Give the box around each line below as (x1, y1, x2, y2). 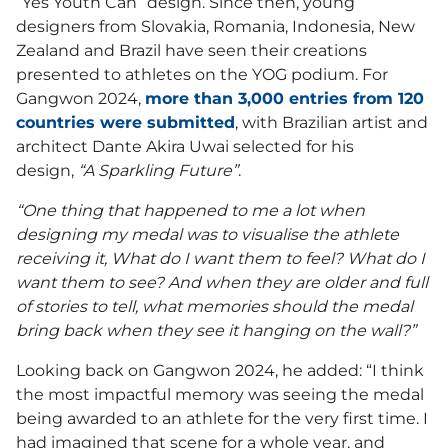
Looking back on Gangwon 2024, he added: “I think (16, 361, 424, 381)
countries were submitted (16, 113, 235, 133)
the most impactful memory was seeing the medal (16, 385, 424, 405)
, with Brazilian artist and (235, 113, 428, 133)
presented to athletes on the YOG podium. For (16, 65, 388, 85)
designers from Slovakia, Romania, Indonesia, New (16, 17, 415, 37)
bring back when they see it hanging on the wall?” (16, 321, 416, 341)
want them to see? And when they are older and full (16, 273, 428, 293)
